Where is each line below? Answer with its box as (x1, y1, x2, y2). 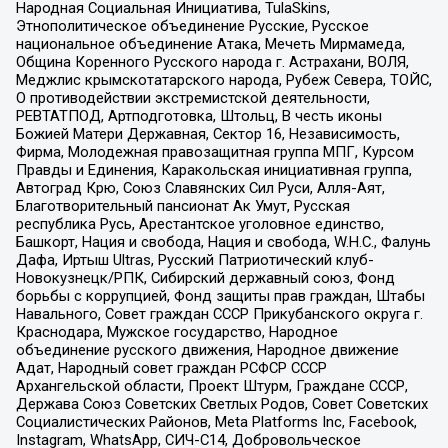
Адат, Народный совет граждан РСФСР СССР (15, 359, 327, 378)
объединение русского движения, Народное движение (15, 341, 399, 360)
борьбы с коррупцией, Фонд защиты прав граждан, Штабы (15, 287, 425, 306)
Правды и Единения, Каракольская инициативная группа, (15, 161, 412, 180)
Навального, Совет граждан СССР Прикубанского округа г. (15, 305, 423, 324)
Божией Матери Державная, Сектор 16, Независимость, (15, 125, 400, 144)
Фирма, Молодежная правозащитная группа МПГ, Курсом (15, 143, 414, 162)
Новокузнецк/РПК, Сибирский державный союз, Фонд (15, 269, 395, 288)
